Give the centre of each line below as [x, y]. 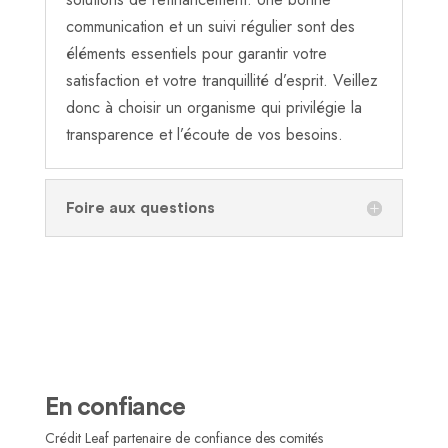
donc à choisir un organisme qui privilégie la [213, 108]
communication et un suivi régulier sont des [210, 27]
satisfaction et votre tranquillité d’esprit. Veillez [221, 81]
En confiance [114, 408]
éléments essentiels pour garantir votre [196, 54]
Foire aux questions [140, 208]
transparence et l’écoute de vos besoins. [204, 135]
